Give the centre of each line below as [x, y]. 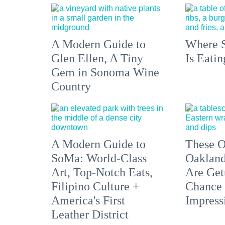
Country [71, 87]
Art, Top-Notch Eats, [102, 173]
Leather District [90, 215]
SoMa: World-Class [99, 158]
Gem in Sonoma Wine [105, 73]
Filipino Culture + [95, 187]
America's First [88, 201]
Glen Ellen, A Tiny [97, 59]
